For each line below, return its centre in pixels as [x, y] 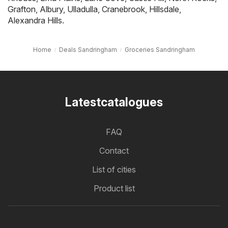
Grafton [22, 9]
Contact [114, 150]
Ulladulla [82, 9]
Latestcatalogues [114, 102]
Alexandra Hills [35, 20]
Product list [114, 188]
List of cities [114, 169]
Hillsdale [164, 9]
